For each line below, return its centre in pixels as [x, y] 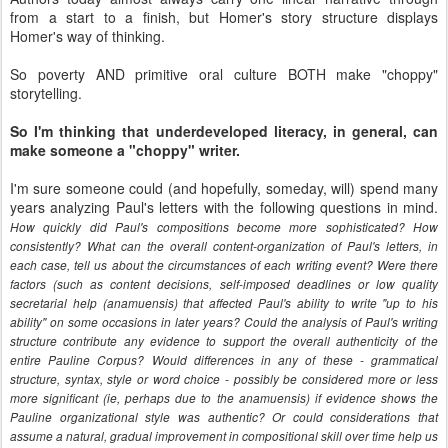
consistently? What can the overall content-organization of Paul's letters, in [224, 246]
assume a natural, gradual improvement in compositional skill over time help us [224, 436]
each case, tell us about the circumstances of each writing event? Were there [224, 265]
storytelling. [46, 93]
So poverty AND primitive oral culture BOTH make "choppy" [224, 74]
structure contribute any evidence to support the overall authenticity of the [224, 341]
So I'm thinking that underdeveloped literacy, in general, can [224, 131]
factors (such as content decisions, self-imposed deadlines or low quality [224, 284]
